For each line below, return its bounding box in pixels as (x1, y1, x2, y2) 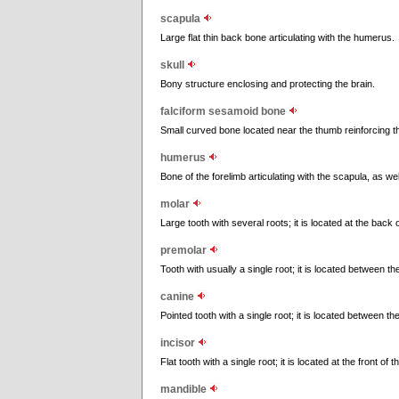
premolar (160, 244, 209, 256)
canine (160, 290, 197, 303)
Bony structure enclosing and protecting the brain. (160, 78, 375, 89)
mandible (160, 383, 209, 395)
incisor (160, 337, 198, 349)
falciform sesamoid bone (160, 105, 289, 118)
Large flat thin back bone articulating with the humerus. (160, 32, 395, 43)
